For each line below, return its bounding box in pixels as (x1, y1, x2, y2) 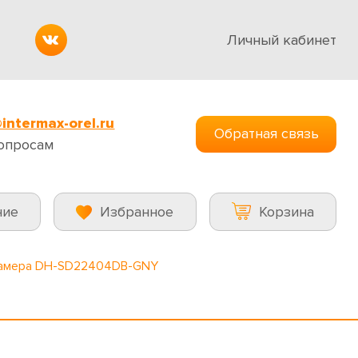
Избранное (100, 202, 174, 221)
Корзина (258, 202, 314, 221)
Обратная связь (213, 125, 319, 142)
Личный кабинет (227, 30, 336, 49)
